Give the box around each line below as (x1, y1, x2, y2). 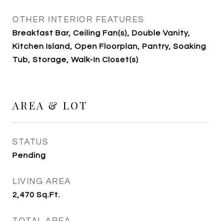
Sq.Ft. (37, 191, 60, 199)
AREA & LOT (12, 98, 88, 112)
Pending (12, 151, 46, 159)
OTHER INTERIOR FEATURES (12, 15, 145, 24)
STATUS (12, 138, 48, 147)
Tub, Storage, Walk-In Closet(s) (12, 56, 139, 64)
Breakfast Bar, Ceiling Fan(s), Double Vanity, (12, 29, 190, 37)
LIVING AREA (12, 177, 71, 186)
